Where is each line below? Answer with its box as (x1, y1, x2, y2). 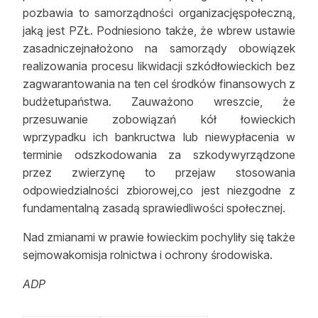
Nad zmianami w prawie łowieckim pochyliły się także (23, 230, 295, 244)
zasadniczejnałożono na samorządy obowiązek (23, 41, 295, 55)
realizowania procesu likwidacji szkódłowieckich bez (23, 59, 295, 73)
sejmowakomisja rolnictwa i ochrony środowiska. (23, 248, 273, 262)
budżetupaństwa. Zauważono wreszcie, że (23, 94, 295, 109)
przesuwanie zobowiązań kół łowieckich (23, 112, 295, 126)
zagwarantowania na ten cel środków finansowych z (23, 77, 295, 91)
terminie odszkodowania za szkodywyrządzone (23, 148, 295, 162)
